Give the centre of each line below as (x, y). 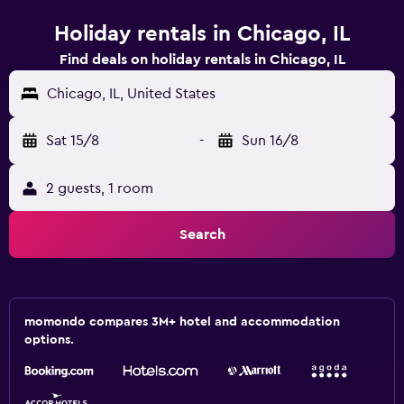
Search (202, 234)
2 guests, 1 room (100, 188)
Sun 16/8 (270, 141)
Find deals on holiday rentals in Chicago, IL (202, 60)
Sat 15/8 (73, 141)
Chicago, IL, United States (131, 94)
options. (49, 340)
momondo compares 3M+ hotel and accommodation (182, 322)
